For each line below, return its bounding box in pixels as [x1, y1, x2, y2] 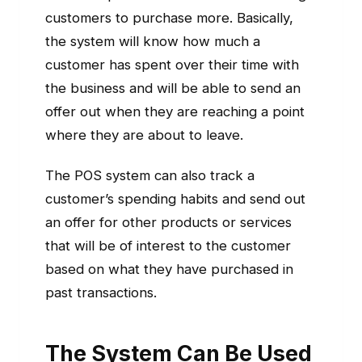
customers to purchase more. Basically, [45, 10, 293, 27]
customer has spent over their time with [45, 57, 299, 74]
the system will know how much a [45, 33, 260, 50]
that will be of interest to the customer [45, 238, 291, 255]
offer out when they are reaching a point [45, 103, 305, 120]
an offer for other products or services [45, 214, 292, 231]
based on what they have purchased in [45, 261, 293, 278]
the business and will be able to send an [45, 80, 301, 97]
